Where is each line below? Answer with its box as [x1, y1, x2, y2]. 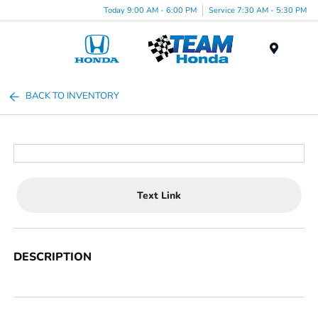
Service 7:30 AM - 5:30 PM [209, 4, 307, 16]
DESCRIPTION [13, 249, 92, 265]
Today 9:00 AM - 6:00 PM [104, 4, 197, 16]
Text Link [137, 188, 181, 202]
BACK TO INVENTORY [26, 89, 120, 102]
